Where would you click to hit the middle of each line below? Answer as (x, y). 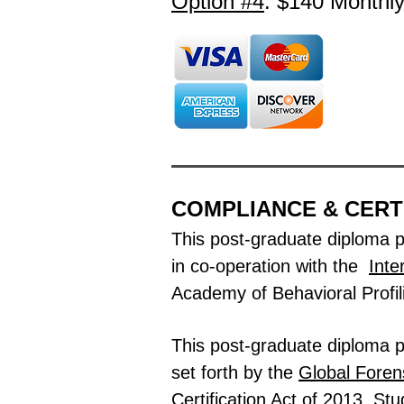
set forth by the (235, 372)
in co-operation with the (270, 266)
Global (324, 372)
